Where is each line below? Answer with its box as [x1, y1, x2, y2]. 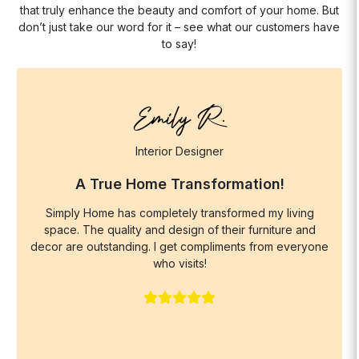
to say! [162, 37, 197, 50]
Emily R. [134, 103, 226, 135]
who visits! [152, 256, 207, 270]
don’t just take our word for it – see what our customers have [18, 20, 341, 34]
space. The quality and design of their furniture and [43, 223, 316, 236]
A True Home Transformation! [75, 175, 284, 192]
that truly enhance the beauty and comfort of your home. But [19, 3, 339, 17]
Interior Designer [135, 144, 224, 158]
